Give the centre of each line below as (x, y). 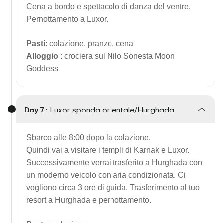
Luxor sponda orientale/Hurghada (112, 110)
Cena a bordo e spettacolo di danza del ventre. (109, 7)
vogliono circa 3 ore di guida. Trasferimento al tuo (113, 187)
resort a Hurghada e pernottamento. (89, 200)
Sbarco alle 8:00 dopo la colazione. (89, 138)
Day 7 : (36, 110)
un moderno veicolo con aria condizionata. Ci (106, 175)
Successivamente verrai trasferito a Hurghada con (114, 163)
